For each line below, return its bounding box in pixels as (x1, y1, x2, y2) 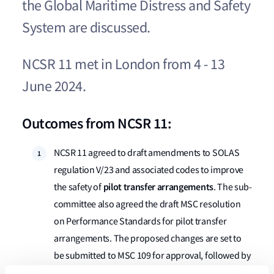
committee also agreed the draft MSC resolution (54, 198, 241, 210)
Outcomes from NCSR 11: (22, 114, 172, 133)
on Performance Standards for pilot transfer (54, 215, 227, 228)
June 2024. (22, 77, 89, 96)
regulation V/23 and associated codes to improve (54, 164, 243, 176)
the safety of (54, 181, 103, 193)
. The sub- (213, 181, 252, 193)
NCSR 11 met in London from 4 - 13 (22, 55, 225, 74)
